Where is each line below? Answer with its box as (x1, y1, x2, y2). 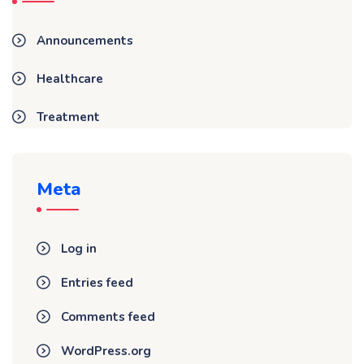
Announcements (37, 32, 133, 49)
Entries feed (61, 275, 133, 291)
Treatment (37, 109, 100, 125)
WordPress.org (61, 343, 151, 359)
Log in (61, 240, 97, 257)
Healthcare (37, 71, 103, 87)
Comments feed (61, 309, 155, 325)
